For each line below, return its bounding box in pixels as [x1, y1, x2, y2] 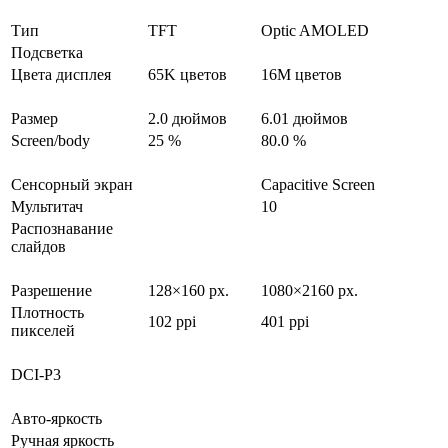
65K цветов [148, 66, 227, 84]
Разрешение [11, 282, 92, 300]
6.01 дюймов [261, 110, 348, 128]
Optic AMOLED [261, 22, 369, 40]
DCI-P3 [11, 366, 61, 384]
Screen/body [11, 132, 90, 150]
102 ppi [148, 313, 196, 331]
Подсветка [11, 44, 83, 62]
